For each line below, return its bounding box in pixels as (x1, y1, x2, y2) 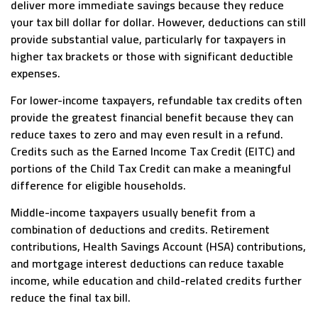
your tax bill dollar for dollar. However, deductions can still (11, 11, 306, 33)
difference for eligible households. (11, 174, 186, 196)
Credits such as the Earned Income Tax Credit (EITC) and (11, 140, 295, 162)
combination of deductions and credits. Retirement (11, 219, 270, 241)
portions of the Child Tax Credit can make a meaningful (11, 157, 291, 179)
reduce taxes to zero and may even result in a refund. (11, 123, 283, 145)
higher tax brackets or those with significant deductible (11, 45, 293, 67)
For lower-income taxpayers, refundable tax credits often (11, 89, 302, 111)
